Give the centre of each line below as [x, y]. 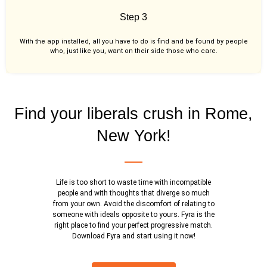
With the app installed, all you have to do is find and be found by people [133, 41]
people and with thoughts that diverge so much [133, 193]
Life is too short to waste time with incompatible [133, 183]
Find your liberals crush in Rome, [133, 114]
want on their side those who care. [162, 51]
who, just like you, [79, 51]
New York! [133, 136]
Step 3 [133, 17]
